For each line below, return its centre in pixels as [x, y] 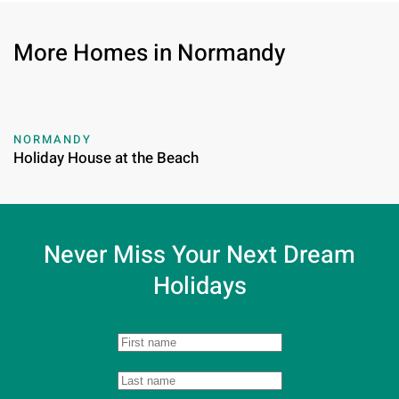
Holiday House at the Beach [106, 159]
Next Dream [291, 255]
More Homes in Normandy [150, 54]
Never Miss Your [135, 255]
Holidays [199, 286]
